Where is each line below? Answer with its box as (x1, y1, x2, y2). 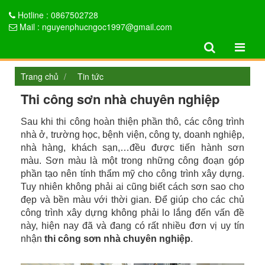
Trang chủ (21, 70, 59, 82)
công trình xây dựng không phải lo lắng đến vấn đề (21, 208, 244, 218)
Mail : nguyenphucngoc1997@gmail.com (17, 21, 172, 33)
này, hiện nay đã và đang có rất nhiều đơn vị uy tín (21, 221, 244, 231)
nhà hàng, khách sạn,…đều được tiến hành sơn (21, 143, 244, 153)
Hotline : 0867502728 (15, 9, 98, 21)
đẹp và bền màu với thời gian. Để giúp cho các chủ (21, 195, 244, 205)
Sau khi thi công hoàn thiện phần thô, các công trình (21, 117, 244, 127)
